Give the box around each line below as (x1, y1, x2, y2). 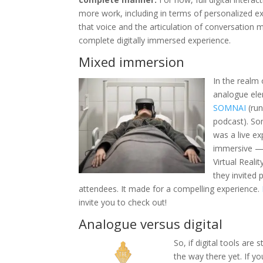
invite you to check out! (79, 197, 167, 208)
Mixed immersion (79, 53, 185, 71)
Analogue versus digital (79, 215, 223, 233)
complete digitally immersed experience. (79, 35, 231, 46)
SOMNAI (213, 102, 247, 114)
